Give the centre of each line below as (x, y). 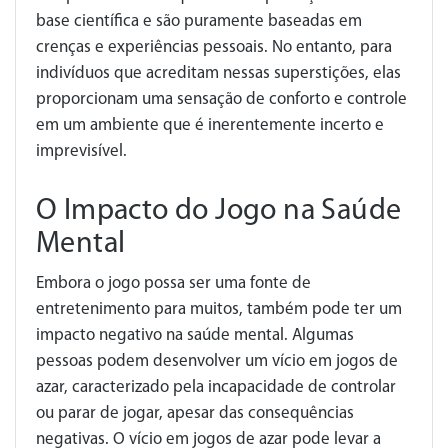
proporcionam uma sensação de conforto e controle (221, 99)
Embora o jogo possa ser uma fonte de (173, 283)
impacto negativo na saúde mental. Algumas (195, 335)
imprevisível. (81, 151)
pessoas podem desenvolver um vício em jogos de (217, 361)
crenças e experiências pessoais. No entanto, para (214, 47)
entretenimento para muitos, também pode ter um (219, 309)
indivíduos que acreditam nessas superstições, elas (218, 73)
